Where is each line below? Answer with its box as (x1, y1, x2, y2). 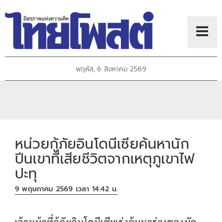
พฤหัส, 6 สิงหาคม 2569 (76, 64, 146, 75)
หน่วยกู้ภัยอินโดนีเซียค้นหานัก (15, 133, 189, 155)
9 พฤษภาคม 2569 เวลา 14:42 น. (15, 184, 118, 195)
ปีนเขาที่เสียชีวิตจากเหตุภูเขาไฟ (15, 148, 195, 169)
